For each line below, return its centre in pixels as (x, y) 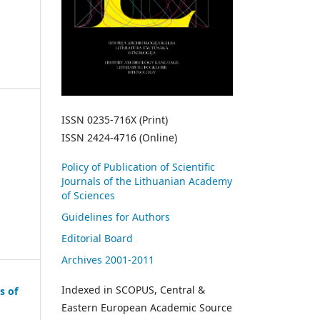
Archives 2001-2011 (108, 259)
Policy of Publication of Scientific (138, 166)
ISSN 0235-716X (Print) (115, 119)
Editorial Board (97, 238)
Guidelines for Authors (116, 216)
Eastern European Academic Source (147, 307)
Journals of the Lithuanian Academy (147, 181)
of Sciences (88, 195)
